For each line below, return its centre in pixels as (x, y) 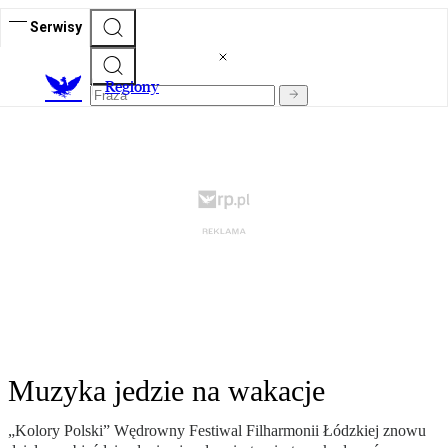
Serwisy (56, 26)
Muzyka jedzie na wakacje (166, 391)
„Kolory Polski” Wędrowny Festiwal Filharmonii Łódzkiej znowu (217, 431)
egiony (137, 87)
